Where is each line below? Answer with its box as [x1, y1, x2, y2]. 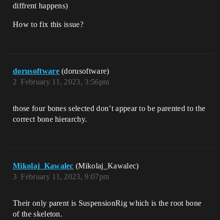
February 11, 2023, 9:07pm [21, 172, 110, 181]
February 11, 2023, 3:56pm [21, 77, 110, 86]
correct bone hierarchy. [13, 114, 87, 123]
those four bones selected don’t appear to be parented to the [13, 104, 206, 112]
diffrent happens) [13, 1, 68, 10]
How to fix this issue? [13, 20, 84, 28]
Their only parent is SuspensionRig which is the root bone [13, 198, 202, 207]
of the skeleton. [13, 209, 63, 218]
